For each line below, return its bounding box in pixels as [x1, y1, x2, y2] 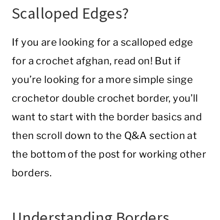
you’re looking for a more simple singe [12, 74, 193, 86]
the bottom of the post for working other [12, 148, 206, 161]
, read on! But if [110, 55, 181, 67]
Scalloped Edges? [12, 3, 129, 24]
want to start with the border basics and [12, 111, 202, 123]
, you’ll [168, 92, 198, 105]
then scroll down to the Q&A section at [12, 130, 197, 142]
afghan [74, 55, 110, 67]
